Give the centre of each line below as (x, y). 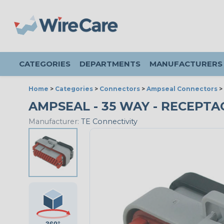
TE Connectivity (108, 122)
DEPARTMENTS (110, 64)
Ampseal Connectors (182, 89)
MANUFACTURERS (186, 64)
